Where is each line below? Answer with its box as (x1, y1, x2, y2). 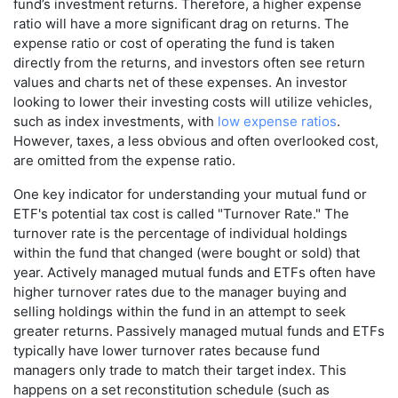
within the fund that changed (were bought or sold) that (13, 244, 360, 262)
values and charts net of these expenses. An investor (13, 74, 347, 92)
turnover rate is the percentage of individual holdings (13, 225, 347, 243)
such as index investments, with (13, 113, 218, 131)
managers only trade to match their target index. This (13, 362, 346, 379)
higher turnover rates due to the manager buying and (13, 283, 346, 301)
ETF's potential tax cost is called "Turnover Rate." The (13, 205, 349, 223)
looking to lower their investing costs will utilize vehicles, (13, 93, 372, 111)
